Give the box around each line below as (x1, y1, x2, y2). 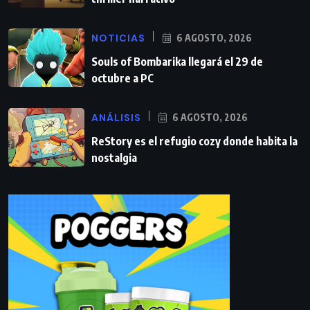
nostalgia (91, 150, 137, 165)
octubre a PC (91, 71, 154, 85)
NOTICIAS (91, 31, 145, 44)
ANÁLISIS (91, 111, 141, 124)
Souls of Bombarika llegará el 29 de (91, 54, 263, 69)
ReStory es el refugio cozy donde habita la (91, 134, 298, 148)
